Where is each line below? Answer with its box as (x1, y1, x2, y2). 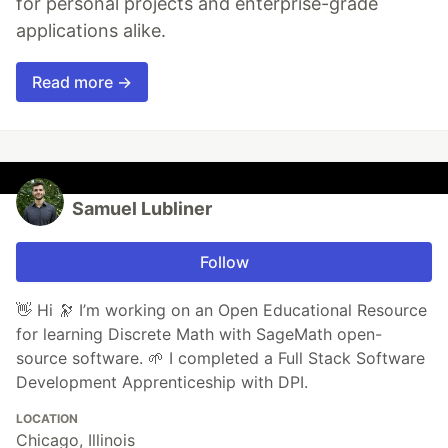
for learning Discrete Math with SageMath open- (16, 323, 382, 344)
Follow (199, 251, 249, 272)
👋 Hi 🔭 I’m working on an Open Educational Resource (16, 299, 427, 320)
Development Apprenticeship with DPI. (16, 371, 308, 392)
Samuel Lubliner (72, 197, 212, 219)
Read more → (32, 71, 132, 92)
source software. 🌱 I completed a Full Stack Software (16, 347, 425, 368)
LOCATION (16, 410, 78, 426)
